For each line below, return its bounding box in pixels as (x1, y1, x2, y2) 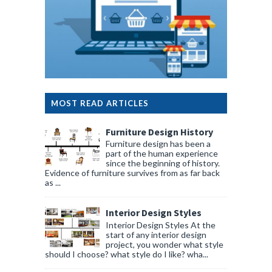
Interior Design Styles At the (106, 220, 216, 231)
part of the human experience (106, 148, 218, 159)
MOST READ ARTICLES (51, 98, 149, 108)
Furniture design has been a (106, 138, 211, 149)
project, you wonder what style (106, 239, 223, 250)
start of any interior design (106, 229, 206, 240)
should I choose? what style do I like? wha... (45, 249, 208, 260)
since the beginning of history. (106, 158, 220, 169)
